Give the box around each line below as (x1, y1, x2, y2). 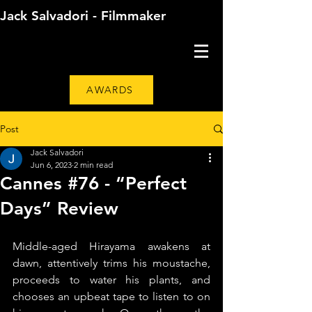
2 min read (74, 159, 113, 170)
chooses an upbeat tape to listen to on (13, 290, 210, 303)
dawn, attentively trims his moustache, (13, 256, 210, 270)
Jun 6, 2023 (31, 159, 72, 170)
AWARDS (86, 84, 134, 96)
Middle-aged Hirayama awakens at (13, 240, 210, 253)
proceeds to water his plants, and (13, 273, 210, 286)
